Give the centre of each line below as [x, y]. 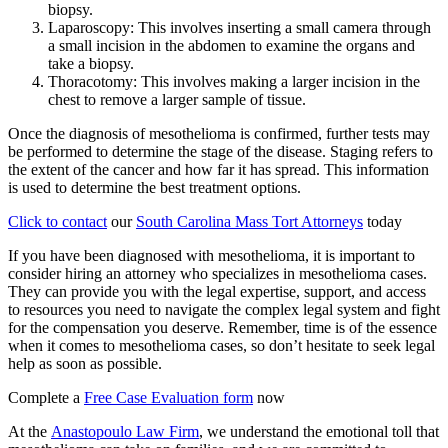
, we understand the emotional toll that [319, 431]
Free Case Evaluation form [168, 397]
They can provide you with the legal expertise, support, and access [217, 291]
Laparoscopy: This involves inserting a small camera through [239, 27]
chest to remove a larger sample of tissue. [177, 99]
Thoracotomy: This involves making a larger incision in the [234, 81]
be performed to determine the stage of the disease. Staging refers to [220, 151]
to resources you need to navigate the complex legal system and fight [224, 309]
